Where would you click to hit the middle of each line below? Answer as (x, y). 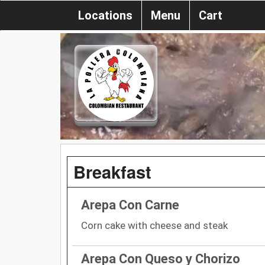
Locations (105, 15)
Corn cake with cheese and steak (154, 225)
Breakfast (112, 171)
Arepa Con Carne (130, 205)
